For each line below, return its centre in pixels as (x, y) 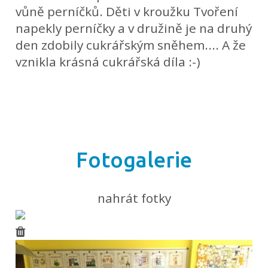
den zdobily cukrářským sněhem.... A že (131, 45)
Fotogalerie (134, 159)
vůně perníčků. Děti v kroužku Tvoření (127, 12)
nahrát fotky (134, 198)
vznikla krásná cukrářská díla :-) (110, 62)
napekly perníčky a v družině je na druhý (134, 28)
